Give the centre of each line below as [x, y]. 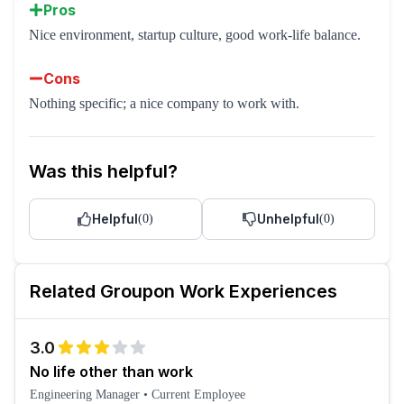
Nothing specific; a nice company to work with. [164, 103]
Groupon [138, 291]
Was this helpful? [103, 171]
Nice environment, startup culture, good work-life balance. [195, 35]
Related [65, 291]
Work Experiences [256, 291]
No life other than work [111, 372]
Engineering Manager [85, 395]
